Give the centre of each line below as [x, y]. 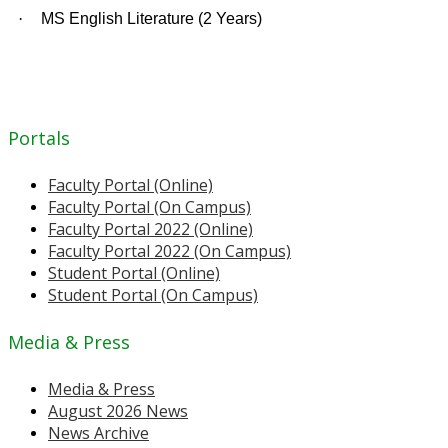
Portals [39, 138]
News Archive [98, 433]
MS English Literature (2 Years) [151, 19]
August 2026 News [118, 411]
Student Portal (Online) [134, 273]
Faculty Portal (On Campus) [149, 207]
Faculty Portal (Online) [130, 185]
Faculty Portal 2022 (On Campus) [169, 251]
